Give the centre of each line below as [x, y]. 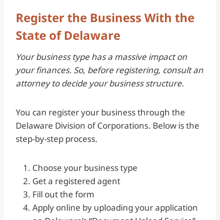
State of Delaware [68, 35]
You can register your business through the [100, 112]
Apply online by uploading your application [115, 207]
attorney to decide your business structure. [100, 83]
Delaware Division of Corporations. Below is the [108, 125]
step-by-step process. [58, 138]
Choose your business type [85, 167]
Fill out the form [64, 194]
